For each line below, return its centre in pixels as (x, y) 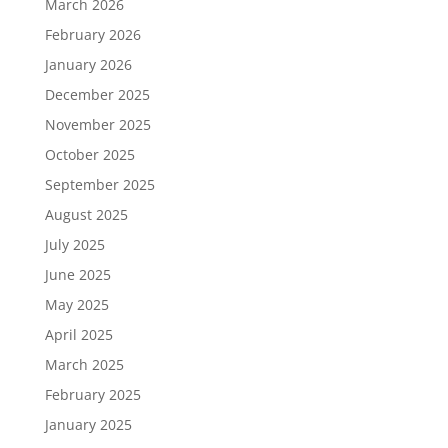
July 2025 (74, 244)
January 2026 (88, 64)
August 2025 (86, 214)
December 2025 (97, 94)
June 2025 (77, 274)
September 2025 (99, 184)
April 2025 (78, 334)
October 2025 (89, 154)
